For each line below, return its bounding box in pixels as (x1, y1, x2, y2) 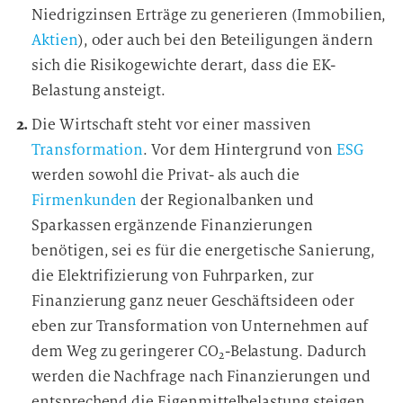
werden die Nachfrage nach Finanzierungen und (31, 367, 371, 386)
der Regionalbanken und (137, 191, 315, 210)
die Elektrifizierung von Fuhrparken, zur (31, 266, 314, 285)
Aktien (31, 31, 78, 49)
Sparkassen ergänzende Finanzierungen (31, 216, 314, 235)
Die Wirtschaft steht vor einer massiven (31, 115, 311, 134)
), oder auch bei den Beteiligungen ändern (77, 31, 373, 49)
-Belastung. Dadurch (224, 342, 366, 361)
